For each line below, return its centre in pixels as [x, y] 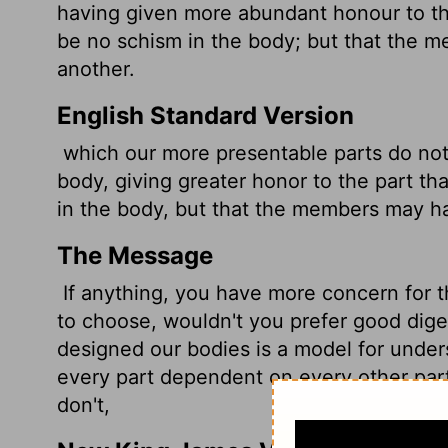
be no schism [122, 41]
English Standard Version [205, 115]
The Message [135, 255]
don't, [83, 405]
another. [96, 69]
